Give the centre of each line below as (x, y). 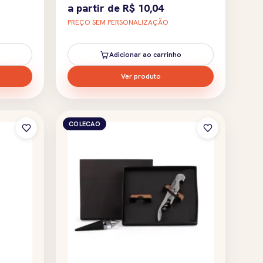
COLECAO (85, 124)
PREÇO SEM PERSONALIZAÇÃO (118, 22)
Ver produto (141, 76)
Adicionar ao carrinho (145, 54)
